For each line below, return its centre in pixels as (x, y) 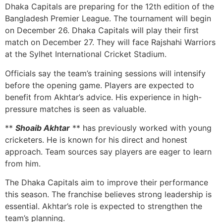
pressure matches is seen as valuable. (76, 109)
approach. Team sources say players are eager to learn (108, 151)
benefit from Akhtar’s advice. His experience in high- (103, 97)
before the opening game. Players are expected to (100, 85)
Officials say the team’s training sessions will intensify (105, 73)
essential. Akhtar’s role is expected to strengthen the (104, 206)
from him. (23, 163)
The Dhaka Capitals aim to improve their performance (107, 183)
